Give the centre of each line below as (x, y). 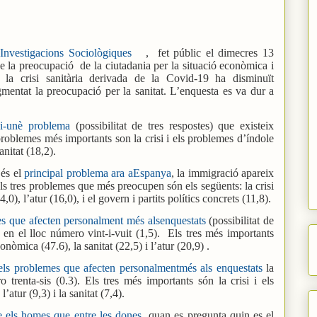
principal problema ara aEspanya (98, 173)
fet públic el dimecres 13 (215, 52)
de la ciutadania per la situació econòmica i (177, 65)
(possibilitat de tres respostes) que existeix (172, 125)
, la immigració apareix (222, 173)
